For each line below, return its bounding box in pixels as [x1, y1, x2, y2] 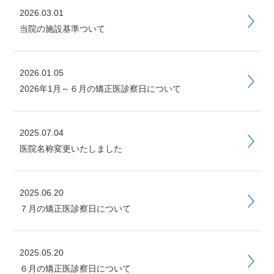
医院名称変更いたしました [19, 144, 122, 154]
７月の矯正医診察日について [19, 204, 131, 213]
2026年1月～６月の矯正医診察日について [19, 84, 181, 94]
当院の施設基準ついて [19, 24, 105, 34]
